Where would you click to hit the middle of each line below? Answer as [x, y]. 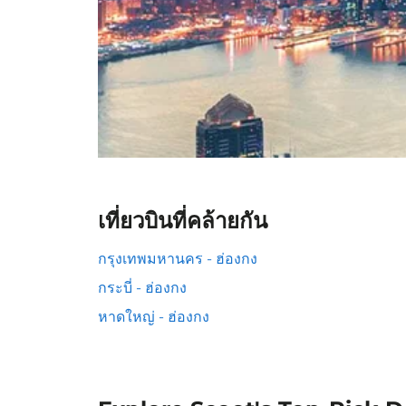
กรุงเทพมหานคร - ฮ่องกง [178, 259]
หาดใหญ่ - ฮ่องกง [154, 317]
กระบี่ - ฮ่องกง [142, 288]
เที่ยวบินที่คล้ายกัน [183, 221]
